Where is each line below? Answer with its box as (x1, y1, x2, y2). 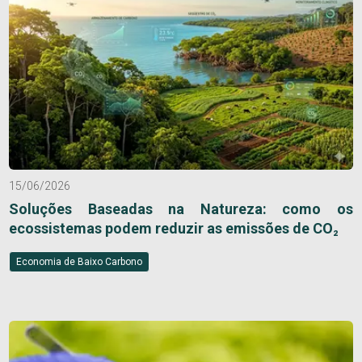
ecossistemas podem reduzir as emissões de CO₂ (9, 220, 339, 238)
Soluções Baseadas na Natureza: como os (9, 200, 353, 218)
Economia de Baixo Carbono (16, 256, 143, 268)
